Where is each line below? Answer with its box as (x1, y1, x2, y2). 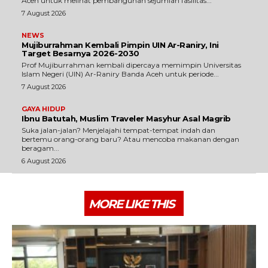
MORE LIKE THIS (89, 197, 174, 212)
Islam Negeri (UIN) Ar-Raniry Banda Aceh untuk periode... (22, 69, 219, 79)
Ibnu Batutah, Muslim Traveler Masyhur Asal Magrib (22, 114, 231, 124)
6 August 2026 (22, 157, 66, 166)
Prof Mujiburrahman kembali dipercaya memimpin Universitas (22, 60, 241, 70)
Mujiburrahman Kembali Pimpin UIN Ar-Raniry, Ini (22, 40, 219, 50)
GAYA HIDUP (22, 105, 65, 114)
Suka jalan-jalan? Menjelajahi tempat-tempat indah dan (22, 126, 215, 135)
